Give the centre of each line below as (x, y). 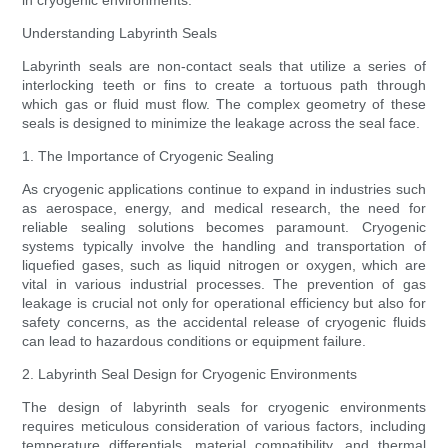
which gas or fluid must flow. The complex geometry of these (224, 104)
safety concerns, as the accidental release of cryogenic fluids (224, 322)
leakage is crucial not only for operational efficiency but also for (224, 303)
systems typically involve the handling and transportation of (224, 246)
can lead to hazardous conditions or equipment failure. (194, 341)
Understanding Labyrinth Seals (120, 33)
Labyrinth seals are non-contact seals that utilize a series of (224, 66)
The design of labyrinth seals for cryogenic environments (224, 407)
